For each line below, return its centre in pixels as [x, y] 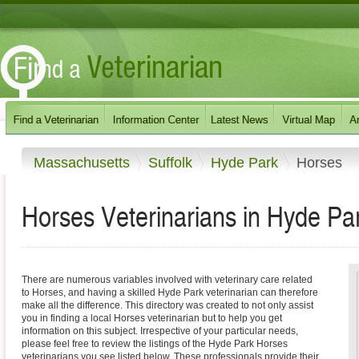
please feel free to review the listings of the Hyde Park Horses [155, 344]
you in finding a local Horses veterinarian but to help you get [152, 319]
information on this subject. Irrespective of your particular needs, [160, 331]
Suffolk [172, 162]
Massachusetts [84, 162]
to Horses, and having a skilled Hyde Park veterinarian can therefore [170, 293]
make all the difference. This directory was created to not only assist [167, 306]
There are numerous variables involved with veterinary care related [167, 280]
